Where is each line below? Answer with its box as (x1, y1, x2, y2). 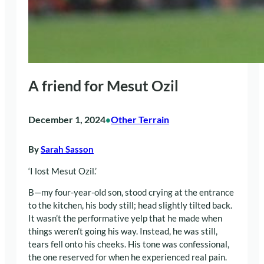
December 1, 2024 (28, 113, 105, 125)
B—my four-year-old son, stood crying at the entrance (28, 187, 234, 198)
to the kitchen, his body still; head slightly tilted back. (28, 200, 232, 211)
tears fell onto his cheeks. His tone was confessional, (28, 239, 229, 250)
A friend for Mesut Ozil (28, 77, 179, 94)
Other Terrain (111, 113, 169, 125)
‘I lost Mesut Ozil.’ (28, 166, 97, 176)
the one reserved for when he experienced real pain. (28, 252, 227, 263)
